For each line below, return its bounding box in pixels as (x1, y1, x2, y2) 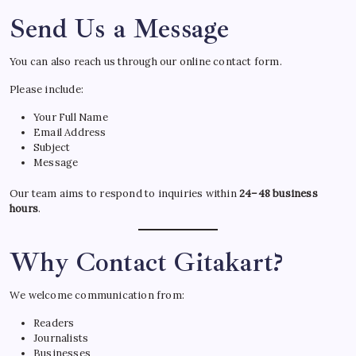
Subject (33, 140, 71, 154)
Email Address (33, 125, 106, 139)
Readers (33, 315, 75, 330)
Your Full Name (33, 110, 108, 124)
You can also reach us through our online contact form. (10, 54, 282, 68)
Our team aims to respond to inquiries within (10, 186, 239, 200)
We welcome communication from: (10, 288, 184, 302)
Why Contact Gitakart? (10, 245, 284, 279)
